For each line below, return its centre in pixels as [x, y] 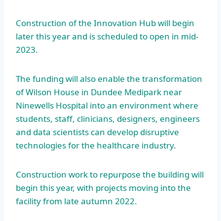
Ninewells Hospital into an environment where [107, 106]
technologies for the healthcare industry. [96, 146]
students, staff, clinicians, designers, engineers [108, 119]
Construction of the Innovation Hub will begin [105, 23]
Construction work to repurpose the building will [110, 175]
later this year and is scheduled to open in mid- [107, 37]
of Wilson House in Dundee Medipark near [99, 92]
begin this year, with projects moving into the [103, 188]
